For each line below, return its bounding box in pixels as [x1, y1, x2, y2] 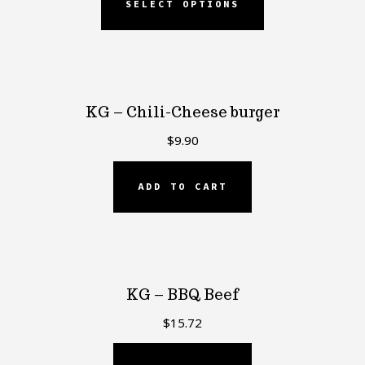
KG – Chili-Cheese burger [86, 103, 279, 122]
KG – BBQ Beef [126, 285, 239, 305]
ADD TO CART [138, 180, 227, 192]
